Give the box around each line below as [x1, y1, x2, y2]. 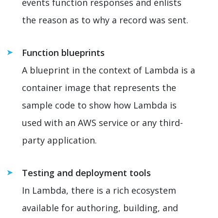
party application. [22, 134, 99, 146]
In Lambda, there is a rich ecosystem [22, 184, 176, 196]
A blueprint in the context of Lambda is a [22, 64, 195, 76]
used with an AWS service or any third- [22, 116, 183, 128]
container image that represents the [22, 81, 176, 93]
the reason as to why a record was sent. [22, 14, 191, 26]
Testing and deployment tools [22, 166, 151, 179]
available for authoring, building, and [22, 201, 178, 214]
